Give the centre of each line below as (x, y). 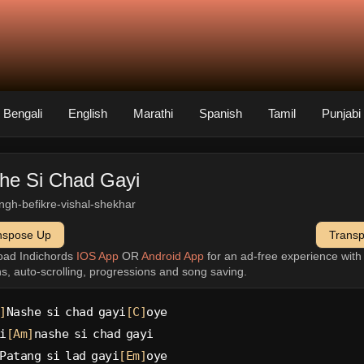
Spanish (221, 114)
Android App (172, 256)
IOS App (97, 256)
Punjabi (341, 114)
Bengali (23, 114)
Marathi (153, 114)
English (88, 114)
